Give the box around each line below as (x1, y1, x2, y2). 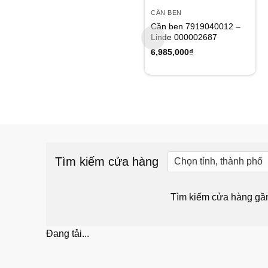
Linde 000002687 (151, 32, 218, 42)
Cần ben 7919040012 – (151, 22, 241, 32)
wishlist (219, 7, 243, 14)
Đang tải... (46, 228, 89, 239)
